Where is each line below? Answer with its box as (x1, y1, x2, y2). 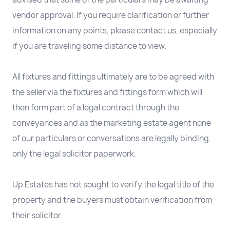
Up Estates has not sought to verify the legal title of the (12, 179, 214, 190)
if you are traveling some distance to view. (12, 41, 166, 52)
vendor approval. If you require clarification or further (12, 10, 209, 21)
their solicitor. (12, 210, 63, 221)
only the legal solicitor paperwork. (12, 148, 136, 160)
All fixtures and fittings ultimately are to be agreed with (12, 71, 214, 83)
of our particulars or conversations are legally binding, (12, 133, 211, 144)
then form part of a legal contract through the (12, 102, 179, 113)
